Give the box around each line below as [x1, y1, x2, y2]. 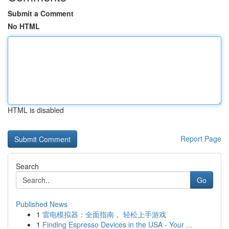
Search [16, 161, 39, 171]
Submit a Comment [8, 8, 74, 18]
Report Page [180, 133, 221, 144]
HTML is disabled [8, 105, 64, 115]
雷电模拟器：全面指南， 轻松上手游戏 [42, 209, 166, 219]
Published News [16, 199, 67, 209]
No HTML [8, 21, 40, 31]
